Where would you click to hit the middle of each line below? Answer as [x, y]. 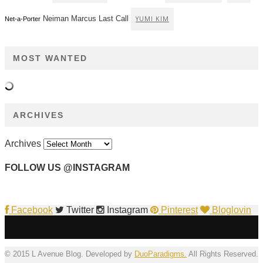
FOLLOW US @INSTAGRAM [67, 167]
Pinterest [179, 210]
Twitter [80, 210]
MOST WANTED [50, 58]
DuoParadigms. [161, 254]
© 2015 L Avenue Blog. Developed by [70, 254]
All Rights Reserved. [222, 254]
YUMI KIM [152, 19]
